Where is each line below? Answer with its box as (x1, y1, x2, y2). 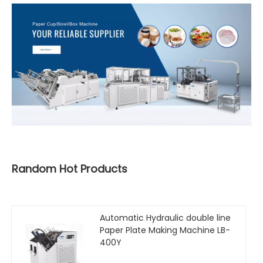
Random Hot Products (12, 161, 127, 176)
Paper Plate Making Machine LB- (100, 224, 230, 236)
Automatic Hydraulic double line (100, 211, 231, 224)
